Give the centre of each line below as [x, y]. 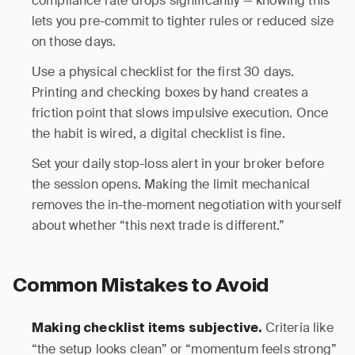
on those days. [74, 42]
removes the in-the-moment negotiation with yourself [187, 205]
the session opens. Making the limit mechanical [171, 184]
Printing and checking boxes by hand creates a [170, 92]
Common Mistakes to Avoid [141, 286]
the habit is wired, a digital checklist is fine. [158, 134]
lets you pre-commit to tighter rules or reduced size [183, 21]
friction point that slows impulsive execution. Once [180, 113]
